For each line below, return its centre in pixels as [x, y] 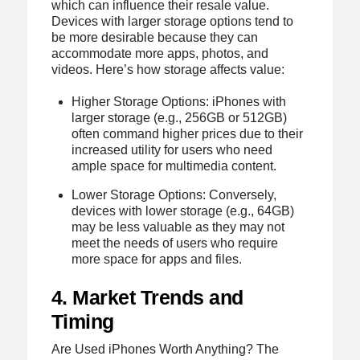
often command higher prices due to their [188, 133]
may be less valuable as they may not [178, 227]
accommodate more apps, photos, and [160, 54]
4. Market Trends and [147, 297]
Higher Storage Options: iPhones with [179, 101]
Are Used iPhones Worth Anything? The [165, 349]
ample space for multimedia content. [174, 166]
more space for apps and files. [157, 259]
